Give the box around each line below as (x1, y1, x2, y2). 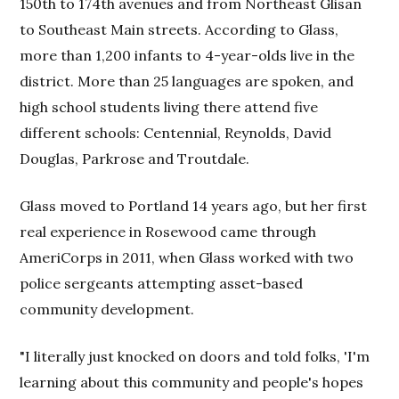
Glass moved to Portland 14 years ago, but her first (20, 196, 368, 215)
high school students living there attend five (20, 97, 319, 116)
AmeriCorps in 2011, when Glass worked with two (20, 248, 354, 266)
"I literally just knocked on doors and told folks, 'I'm (20, 346, 370, 365)
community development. (20, 299, 195, 318)
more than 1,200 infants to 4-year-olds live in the (20, 45, 355, 64)
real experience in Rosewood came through (20, 222, 317, 240)
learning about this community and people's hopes (20, 372, 364, 391)
